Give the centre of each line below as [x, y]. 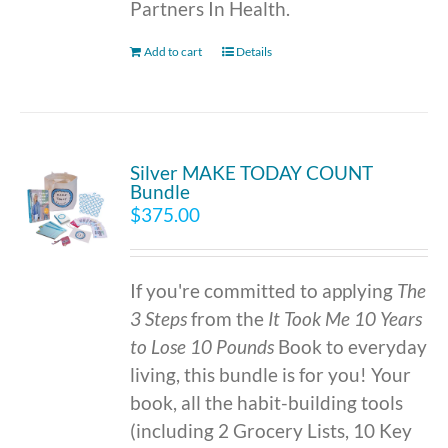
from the [228, 318]
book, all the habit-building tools [267, 402]
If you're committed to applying [264, 290]
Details [254, 52]
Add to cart [173, 52]
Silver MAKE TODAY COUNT [252, 172]
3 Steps [159, 318]
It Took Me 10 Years [345, 318]
